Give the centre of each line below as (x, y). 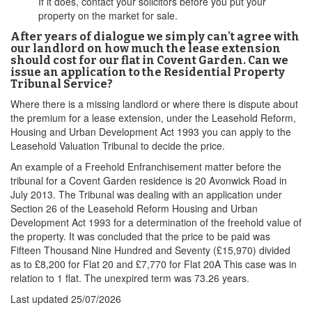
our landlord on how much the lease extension (146, 48)
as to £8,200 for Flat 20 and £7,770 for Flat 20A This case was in (154, 264)
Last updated (41, 299)
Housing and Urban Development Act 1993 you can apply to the (151, 132)
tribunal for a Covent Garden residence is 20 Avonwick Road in (149, 180)
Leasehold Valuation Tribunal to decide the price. (118, 146)
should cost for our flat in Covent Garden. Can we (149, 60)
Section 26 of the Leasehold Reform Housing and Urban (134, 208)
